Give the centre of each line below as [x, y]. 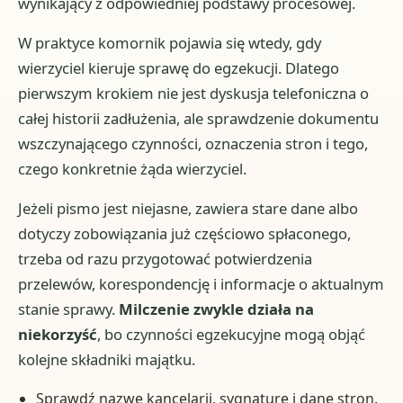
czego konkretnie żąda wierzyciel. [133, 169]
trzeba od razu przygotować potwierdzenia [166, 259]
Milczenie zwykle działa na [217, 309]
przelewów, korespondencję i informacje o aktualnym [201, 284]
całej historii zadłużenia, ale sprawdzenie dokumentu [199, 119]
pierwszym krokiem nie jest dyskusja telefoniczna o [194, 94]
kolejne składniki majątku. [107, 360]
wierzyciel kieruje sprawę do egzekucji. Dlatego [179, 68]
